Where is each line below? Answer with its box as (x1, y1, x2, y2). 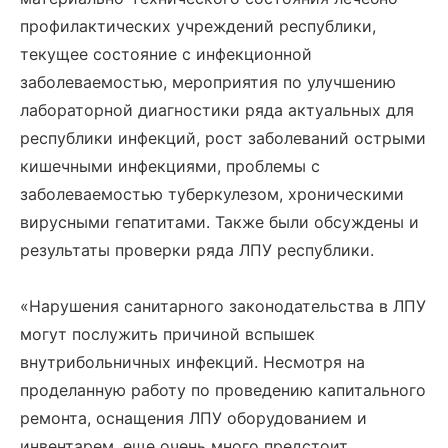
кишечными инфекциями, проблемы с (20, 156, 320, 176)
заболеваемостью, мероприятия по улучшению (20, 72, 396, 92)
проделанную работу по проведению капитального (20, 380, 426, 400)
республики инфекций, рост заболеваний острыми (20, 128, 426, 148)
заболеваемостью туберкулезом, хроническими (20, 184, 404, 204)
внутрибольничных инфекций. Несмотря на (20, 352, 365, 372)
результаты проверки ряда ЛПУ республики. (20, 240, 374, 260)
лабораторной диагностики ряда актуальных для (20, 100, 414, 120)
